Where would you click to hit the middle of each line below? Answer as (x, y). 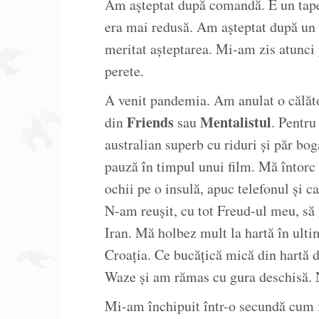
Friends (150, 122)
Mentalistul (236, 122)
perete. (124, 71)
